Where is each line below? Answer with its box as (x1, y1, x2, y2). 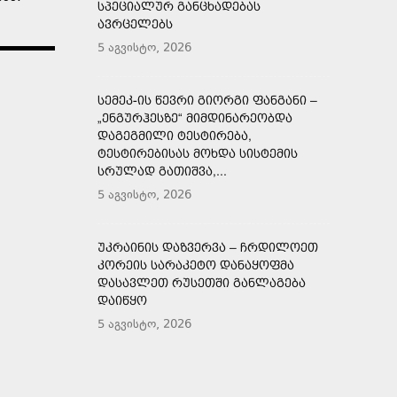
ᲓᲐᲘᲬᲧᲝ (97, 292, 147, 307)
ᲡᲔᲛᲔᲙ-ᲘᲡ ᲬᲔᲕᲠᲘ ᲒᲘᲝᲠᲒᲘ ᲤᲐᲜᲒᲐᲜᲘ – (97, 92, 317, 107)
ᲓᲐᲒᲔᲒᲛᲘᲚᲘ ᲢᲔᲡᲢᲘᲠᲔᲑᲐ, (97, 128, 252, 143)
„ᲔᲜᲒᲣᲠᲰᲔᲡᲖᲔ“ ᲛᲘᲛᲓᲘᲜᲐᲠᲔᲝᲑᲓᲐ (97, 110, 292, 125)
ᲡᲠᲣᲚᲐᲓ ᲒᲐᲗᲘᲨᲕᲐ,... (97, 163, 227, 178)
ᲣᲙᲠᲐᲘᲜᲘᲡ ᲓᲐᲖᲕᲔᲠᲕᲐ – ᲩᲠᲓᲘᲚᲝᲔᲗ (97, 239, 318, 254)
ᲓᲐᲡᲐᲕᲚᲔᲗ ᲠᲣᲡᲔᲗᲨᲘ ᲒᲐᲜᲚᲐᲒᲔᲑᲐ (97, 275, 306, 290)
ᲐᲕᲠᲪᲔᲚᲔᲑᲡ (97, 16, 173, 31)
